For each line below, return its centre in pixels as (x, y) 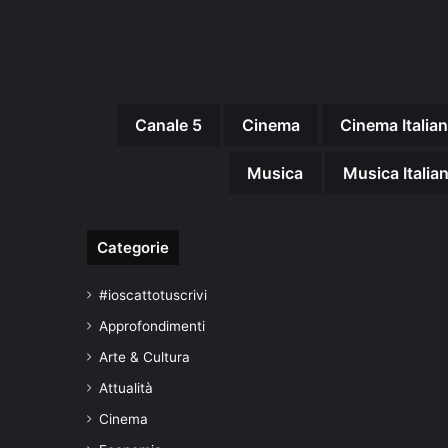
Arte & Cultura (144, 356)
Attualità (126, 387)
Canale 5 (168, 124)
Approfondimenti (152, 325)
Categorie (133, 247)
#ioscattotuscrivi (153, 294)
